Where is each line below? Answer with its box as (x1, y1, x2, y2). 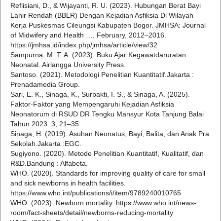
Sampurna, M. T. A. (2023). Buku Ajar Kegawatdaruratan (10, 51, 186, 59)
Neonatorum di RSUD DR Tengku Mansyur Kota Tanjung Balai (10, 110, 204, 118)
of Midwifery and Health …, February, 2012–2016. (10, 31, 166, 39)
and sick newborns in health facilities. (10, 179, 126, 187)
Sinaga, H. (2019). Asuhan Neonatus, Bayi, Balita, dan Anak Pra (10, 130, 209, 138)
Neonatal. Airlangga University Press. (10, 61, 126, 69)
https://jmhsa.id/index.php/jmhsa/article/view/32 (10, 41, 157, 49)
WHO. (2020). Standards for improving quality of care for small (10, 169, 205, 178)
